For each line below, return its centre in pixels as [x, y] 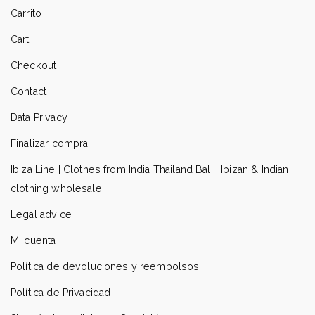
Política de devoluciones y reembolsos [105, 266]
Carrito [26, 13]
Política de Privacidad [61, 292]
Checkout [34, 65]
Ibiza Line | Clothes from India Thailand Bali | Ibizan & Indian [150, 169]
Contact [29, 91]
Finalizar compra [50, 143]
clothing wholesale [56, 188]
